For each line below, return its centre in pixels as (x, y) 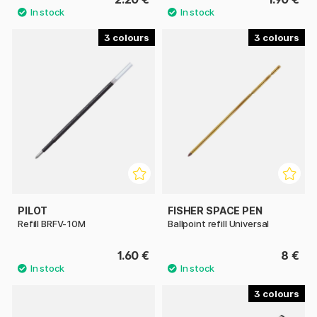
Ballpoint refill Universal (219, 223)
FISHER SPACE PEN (215, 210)
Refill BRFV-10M (52, 223)
